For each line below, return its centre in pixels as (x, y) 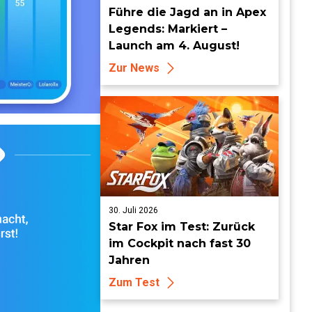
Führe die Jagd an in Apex (187, 12)
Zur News (134, 68)
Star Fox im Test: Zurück (182, 227)
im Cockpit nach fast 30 (180, 243)
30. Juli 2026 (133, 210)
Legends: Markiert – (168, 29)
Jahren (129, 260)
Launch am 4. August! (174, 46)
